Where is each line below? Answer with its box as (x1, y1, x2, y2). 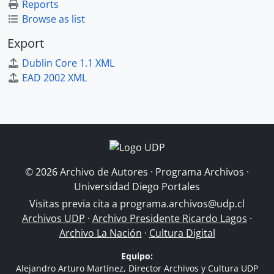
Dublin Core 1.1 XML (22, 56, 114, 70)
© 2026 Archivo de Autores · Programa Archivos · (25, 165, 249, 179)
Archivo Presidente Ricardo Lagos (92, 212, 247, 225)
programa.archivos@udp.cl (120, 197, 245, 210)
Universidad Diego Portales (74, 180, 200, 193)
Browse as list (22, 12, 85, 26)
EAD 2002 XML (22, 71, 87, 84)
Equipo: (121, 250, 153, 262)
